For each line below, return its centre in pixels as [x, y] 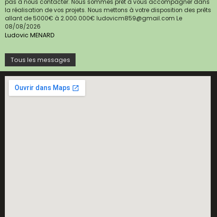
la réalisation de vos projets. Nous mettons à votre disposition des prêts [108, 10]
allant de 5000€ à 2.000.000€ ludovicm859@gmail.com [91, 18]
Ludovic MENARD [30, 35]
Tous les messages [40, 60]
